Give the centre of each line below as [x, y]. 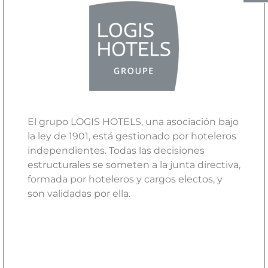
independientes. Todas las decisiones [116, 150]
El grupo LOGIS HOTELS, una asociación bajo [133, 122]
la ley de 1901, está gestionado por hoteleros [132, 136]
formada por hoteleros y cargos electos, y [125, 179]
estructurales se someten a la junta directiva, [134, 165]
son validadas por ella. [79, 194]
